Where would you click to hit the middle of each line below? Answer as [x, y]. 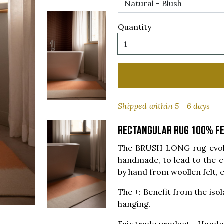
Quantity [135, 27]
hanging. [134, 204]
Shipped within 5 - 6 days [164, 106]
